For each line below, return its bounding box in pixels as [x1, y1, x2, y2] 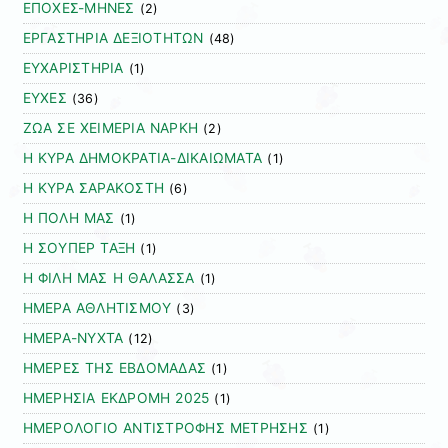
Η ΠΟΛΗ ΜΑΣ [22, 210, 115, 227]
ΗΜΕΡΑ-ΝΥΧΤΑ [22, 330, 124, 347]
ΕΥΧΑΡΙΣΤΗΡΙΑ [22, 60, 124, 77]
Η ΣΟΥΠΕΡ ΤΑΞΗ [22, 240, 136, 257]
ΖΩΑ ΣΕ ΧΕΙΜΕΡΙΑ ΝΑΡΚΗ [22, 120, 199, 137]
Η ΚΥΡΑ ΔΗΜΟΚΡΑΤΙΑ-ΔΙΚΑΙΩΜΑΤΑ [22, 150, 263, 167]
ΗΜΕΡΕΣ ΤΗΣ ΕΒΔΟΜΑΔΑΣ [22, 360, 207, 377]
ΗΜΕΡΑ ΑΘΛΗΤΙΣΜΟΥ [22, 300, 172, 317]
